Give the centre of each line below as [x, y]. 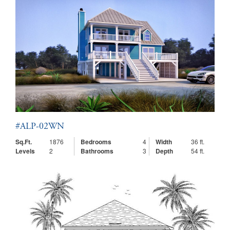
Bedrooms [96, 142]
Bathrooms [97, 151]
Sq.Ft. [24, 142]
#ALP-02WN [40, 127]
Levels [25, 151]
